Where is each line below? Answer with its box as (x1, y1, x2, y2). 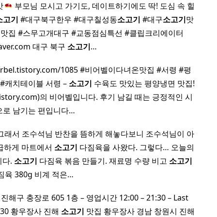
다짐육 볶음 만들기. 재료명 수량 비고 (37, 155, 169, 166)
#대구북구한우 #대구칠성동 (18, 14, 117, 25)
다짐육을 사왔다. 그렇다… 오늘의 (77, 142, 195, 153)
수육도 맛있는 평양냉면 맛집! (92, 78, 195, 89)
